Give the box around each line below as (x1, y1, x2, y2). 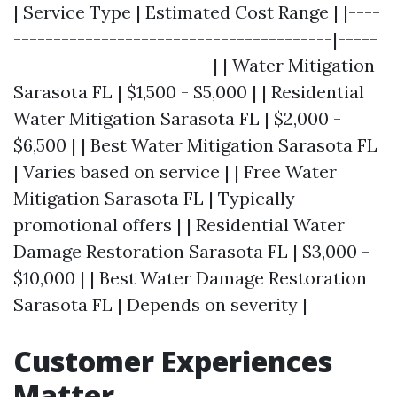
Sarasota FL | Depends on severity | (13, 293, 307, 315)
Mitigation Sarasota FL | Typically (13, 187, 295, 209)
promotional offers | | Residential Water (13, 214, 345, 236)
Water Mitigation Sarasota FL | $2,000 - (13, 107, 341, 129)
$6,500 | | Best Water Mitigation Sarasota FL (13, 134, 378, 156)
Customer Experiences (13, 342, 332, 380)
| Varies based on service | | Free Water (13, 160, 337, 183)
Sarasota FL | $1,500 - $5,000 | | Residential (13, 81, 364, 103)
